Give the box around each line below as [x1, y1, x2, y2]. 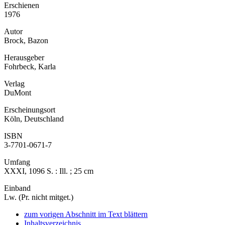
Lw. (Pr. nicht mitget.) [4, 192, 73, 201]
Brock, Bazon [4, 36, 48, 45]
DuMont [4, 88, 31, 97]
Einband [4, 183, 31, 192]
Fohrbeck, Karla [4, 62, 56, 71]
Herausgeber [4, 53, 44, 62]
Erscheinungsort [4, 105, 55, 114]
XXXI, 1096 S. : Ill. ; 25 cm [4, 166, 93, 175]
